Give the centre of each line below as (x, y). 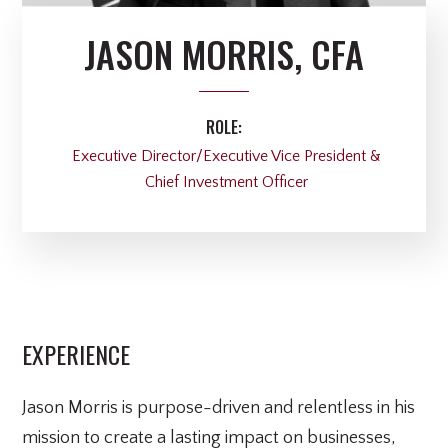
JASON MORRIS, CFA (224, 54)
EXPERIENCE (76, 354)
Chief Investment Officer (226, 182)
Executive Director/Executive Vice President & (226, 156)
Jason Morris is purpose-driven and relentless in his (219, 408)
